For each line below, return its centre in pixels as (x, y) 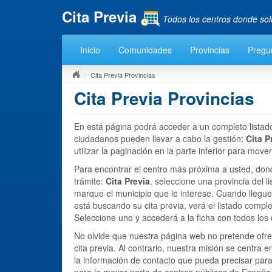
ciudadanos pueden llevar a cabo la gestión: (160, 138)
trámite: (90, 181)
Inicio (90, 49)
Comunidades (145, 49)
